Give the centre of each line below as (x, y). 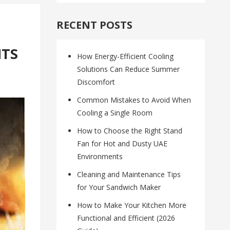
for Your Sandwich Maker (119, 187)
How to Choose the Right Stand (130, 131)
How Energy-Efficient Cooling (126, 56)
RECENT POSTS (95, 25)
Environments (100, 157)
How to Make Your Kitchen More (132, 205)
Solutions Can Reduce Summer (129, 69)
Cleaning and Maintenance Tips (129, 175)
